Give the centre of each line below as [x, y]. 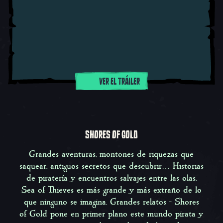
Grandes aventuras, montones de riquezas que [111, 155]
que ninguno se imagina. [67, 202]
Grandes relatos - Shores [154, 202]
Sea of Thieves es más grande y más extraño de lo [111, 190]
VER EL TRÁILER [119, 82]
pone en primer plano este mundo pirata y [125, 214]
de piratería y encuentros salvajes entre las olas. [111, 178]
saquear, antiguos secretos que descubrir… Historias [111, 167]
